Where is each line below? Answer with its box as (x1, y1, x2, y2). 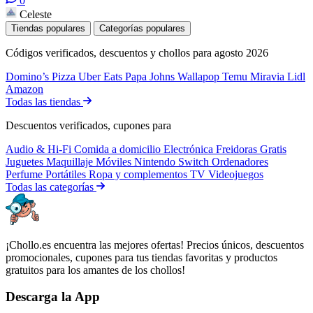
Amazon (6, 82, 43, 95)
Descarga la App (6, 289, 100, 305)
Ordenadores (212, 155, 268, 168)
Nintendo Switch (134, 155, 212, 168)
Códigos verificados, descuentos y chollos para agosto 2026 (6, 46, 268, 59)
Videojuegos (208, 168, 263, 180)
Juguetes (6, 155, 46, 168)
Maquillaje (46, 155, 96, 168)
